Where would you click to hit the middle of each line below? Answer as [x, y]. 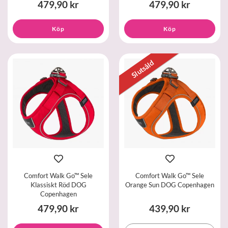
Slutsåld [142, 69]
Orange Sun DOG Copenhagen [170, 184]
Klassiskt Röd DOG [58, 184]
